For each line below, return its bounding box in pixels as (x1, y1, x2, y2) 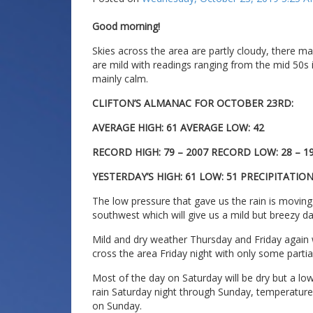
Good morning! (92, 19, 160, 33)
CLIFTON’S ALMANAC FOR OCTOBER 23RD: (92, 96, 293, 110)
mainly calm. (92, 71, 148, 85)
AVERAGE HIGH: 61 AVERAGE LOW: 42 (92, 120, 264, 134)
